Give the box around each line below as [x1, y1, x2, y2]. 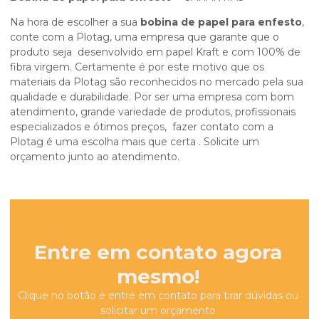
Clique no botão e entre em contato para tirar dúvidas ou [17, 288, 298, 302]
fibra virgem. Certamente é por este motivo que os [10, 60, 264, 73]
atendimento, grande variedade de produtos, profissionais [10, 105, 296, 118]
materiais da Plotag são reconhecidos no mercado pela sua [10, 75, 303, 88]
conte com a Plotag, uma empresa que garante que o [10, 30, 279, 43]
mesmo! [116, 263, 199, 288]
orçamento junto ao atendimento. [10, 150, 179, 163]
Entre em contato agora [33, 239, 282, 264]
